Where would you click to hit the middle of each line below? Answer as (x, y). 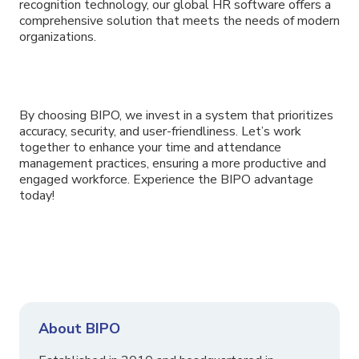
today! (37, 195)
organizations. (58, 37)
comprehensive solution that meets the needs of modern (179, 21)
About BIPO (79, 328)
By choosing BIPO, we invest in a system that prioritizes (176, 115)
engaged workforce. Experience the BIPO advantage (166, 179)
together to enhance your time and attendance (150, 147)
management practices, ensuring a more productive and (173, 163)
